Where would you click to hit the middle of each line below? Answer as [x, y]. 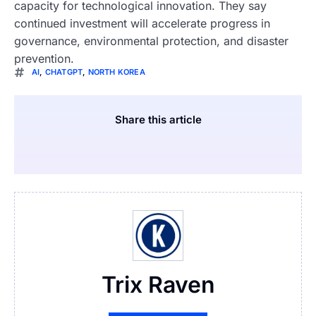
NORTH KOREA [116, 72]
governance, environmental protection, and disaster [151, 41]
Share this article [158, 119]
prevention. [44, 58]
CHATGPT [64, 72]
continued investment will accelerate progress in [142, 23]
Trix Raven [158, 285]
